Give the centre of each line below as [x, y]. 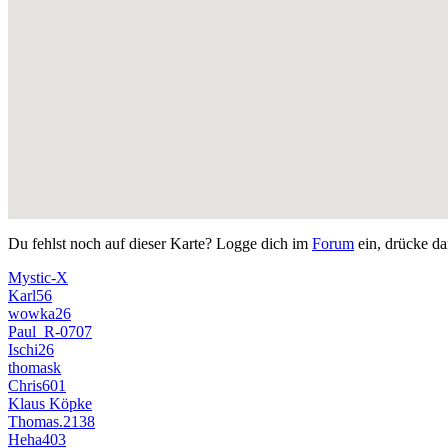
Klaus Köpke [50, 403]
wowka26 [39, 313]
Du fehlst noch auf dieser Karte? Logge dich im [160, 243]
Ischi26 [31, 349]
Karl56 [30, 295]
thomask [34, 367]
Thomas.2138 [51, 421]
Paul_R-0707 [50, 331]
